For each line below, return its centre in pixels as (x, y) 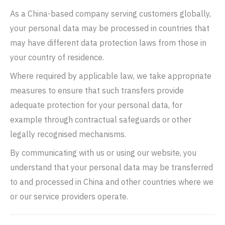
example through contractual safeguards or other (101, 120)
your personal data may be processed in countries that (110, 28)
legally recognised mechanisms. (68, 134)
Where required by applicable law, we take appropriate (111, 76)
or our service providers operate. (69, 196)
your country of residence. (57, 57)
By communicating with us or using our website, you (103, 153)
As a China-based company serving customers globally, (110, 14)
